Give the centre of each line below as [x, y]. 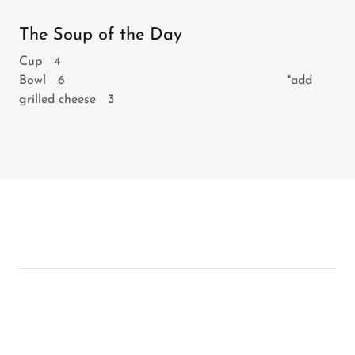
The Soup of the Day [101, 35]
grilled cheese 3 [67, 100]
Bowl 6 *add [166, 81]
